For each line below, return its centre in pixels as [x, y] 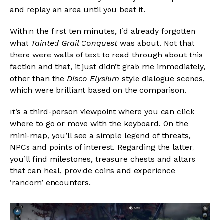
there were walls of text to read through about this [106, 55]
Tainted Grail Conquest [74, 43]
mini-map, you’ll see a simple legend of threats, [100, 135]
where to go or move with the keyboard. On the [99, 123]
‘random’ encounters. [50, 182]
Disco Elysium [93, 78]
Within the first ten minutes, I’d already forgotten [103, 31]
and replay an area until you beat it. [78, 9]
